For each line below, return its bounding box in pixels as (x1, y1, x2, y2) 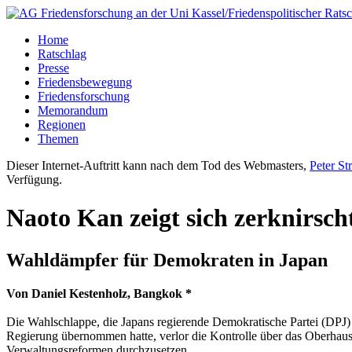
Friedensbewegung (38, 75, 132, 89)
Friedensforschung (38, 90, 130, 103)
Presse (38, 61, 69, 75)
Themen (38, 132, 79, 145)
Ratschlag (38, 47, 86, 60)
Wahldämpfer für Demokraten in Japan (6, 249, 328, 270)
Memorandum (38, 104, 108, 117)
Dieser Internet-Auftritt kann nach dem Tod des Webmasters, (6, 159, 310, 172)
